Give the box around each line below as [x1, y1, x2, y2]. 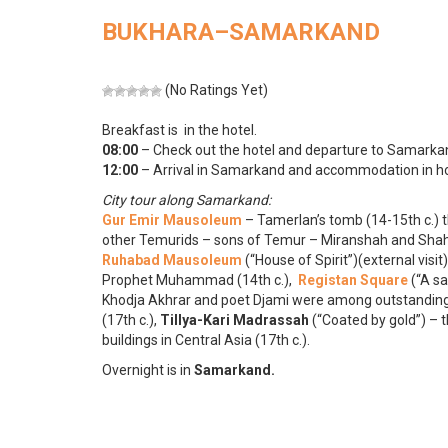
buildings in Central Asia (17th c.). [102, 332, 310, 348]
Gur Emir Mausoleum [102, 212, 242, 228]
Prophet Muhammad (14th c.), [102, 272, 298, 288]
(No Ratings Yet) [162, 82, 268, 98]
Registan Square [298, 272, 408, 288]
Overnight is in [102, 362, 194, 378]
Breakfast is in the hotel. [102, 122, 257, 138]
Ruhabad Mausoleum [102, 252, 242, 268]
